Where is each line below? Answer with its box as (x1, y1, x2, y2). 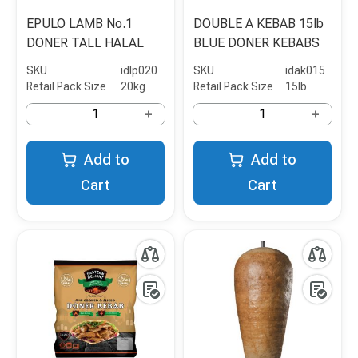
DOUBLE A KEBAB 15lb (193, 16, 324, 32)
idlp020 (121, 64, 157, 78)
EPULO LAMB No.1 (26, 16, 133, 32)
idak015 (285, 64, 325, 78)
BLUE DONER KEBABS (193, 35, 320, 51)
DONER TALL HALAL (26, 35, 144, 51)
